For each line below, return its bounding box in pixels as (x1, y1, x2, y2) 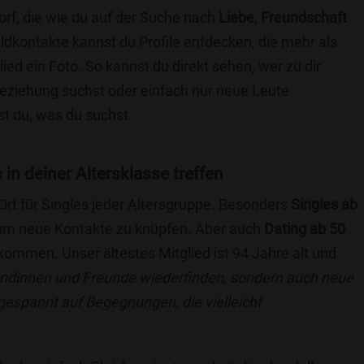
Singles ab (291, 196, 357, 213)
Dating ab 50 (264, 220, 345, 237)
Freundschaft (261, 9, 347, 26)
